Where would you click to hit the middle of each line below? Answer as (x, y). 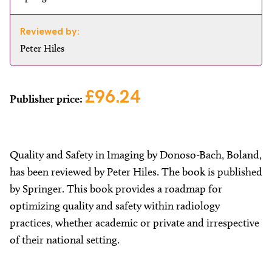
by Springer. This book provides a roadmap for (116, 189)
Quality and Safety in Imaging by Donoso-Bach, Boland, (136, 155)
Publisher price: (47, 99)
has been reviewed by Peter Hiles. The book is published (136, 172)
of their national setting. (65, 240)
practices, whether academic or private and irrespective (134, 223)
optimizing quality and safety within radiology (115, 206)
